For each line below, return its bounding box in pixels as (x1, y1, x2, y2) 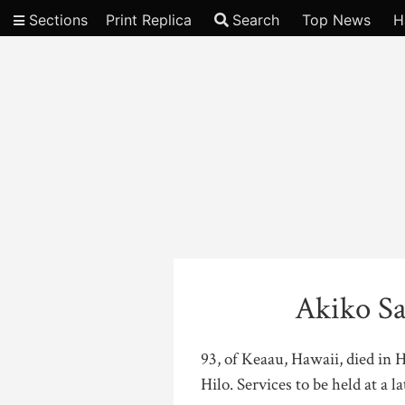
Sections (24, 11, 88, 29)
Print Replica (106, 11, 192, 29)
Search (232, 11, 279, 29)
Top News (302, 11, 371, 29)
